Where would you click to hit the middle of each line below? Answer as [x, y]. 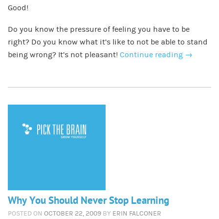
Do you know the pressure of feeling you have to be [99, 29]
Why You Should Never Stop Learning [88, 200]
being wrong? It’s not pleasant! [64, 55]
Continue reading [152, 55]
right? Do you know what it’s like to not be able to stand [108, 42]
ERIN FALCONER [137, 213]
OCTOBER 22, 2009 [72, 213]
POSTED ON [25, 213]
